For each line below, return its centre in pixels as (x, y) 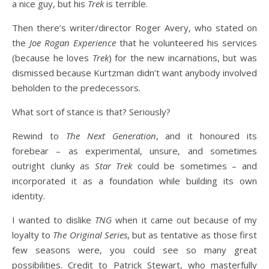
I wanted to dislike (54, 220)
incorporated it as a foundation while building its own (134, 181)
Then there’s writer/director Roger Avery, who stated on (134, 28)
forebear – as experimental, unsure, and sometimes (134, 151)
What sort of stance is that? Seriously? (91, 112)
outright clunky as (53, 166)
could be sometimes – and (197, 166)
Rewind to (39, 136)
